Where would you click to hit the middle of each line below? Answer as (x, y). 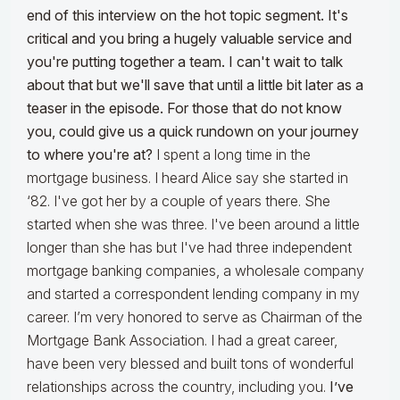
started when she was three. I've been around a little (193, 225)
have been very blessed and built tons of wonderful (190, 364)
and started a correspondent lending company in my (193, 294)
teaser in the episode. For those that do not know (184, 108)
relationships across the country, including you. (178, 387)
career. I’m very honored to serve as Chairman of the (195, 317)
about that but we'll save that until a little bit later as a (195, 85)
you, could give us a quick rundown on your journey (193, 132)
